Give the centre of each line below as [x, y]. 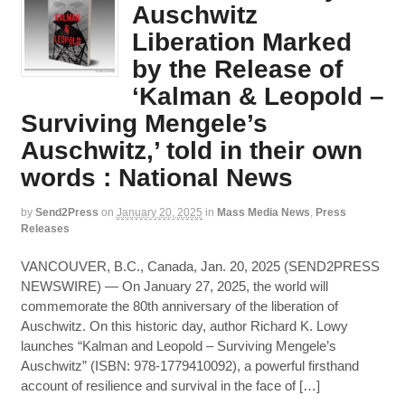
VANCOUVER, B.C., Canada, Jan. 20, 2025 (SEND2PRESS [200, 266]
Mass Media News [263, 212]
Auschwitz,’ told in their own [191, 150]
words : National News [156, 177]
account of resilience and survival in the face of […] [170, 385]
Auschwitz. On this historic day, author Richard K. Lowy [184, 325]
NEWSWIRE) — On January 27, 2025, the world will [174, 286]
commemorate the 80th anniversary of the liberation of [179, 306]
